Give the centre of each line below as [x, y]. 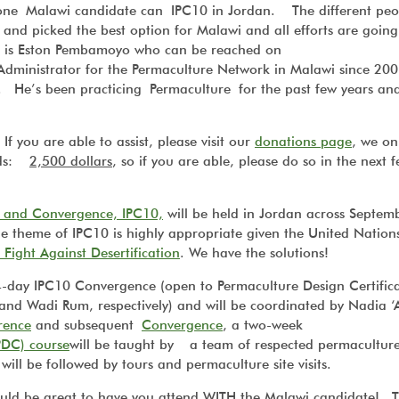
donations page [303, 142]
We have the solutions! [259, 253]
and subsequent [86, 325]
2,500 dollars [71, 161]
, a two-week [263, 325]
